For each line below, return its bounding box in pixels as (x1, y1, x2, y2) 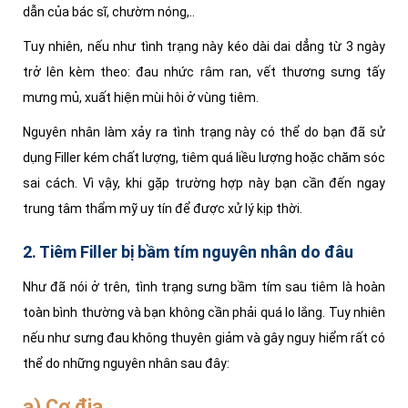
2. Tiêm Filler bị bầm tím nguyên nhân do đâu (23, 242, 357, 262)
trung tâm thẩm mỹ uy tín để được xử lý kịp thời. (23, 201, 305, 217)
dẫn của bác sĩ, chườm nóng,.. (23, 5, 195, 20)
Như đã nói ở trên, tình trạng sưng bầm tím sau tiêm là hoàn (23, 280, 385, 295)
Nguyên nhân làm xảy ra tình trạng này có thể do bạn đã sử (23, 125, 385, 140)
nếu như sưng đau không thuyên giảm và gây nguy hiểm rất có (23, 331, 385, 346)
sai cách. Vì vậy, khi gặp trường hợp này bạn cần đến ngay (23, 176, 385, 191)
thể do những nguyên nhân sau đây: (23, 356, 232, 372)
